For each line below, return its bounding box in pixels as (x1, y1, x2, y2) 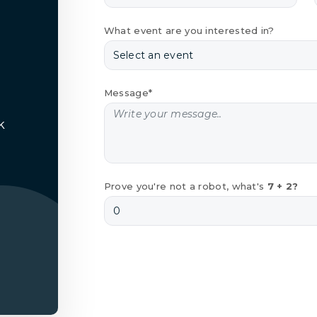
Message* (103, 86, 153, 98)
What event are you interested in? (103, 24, 275, 36)
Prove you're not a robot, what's (103, 180, 267, 192)
